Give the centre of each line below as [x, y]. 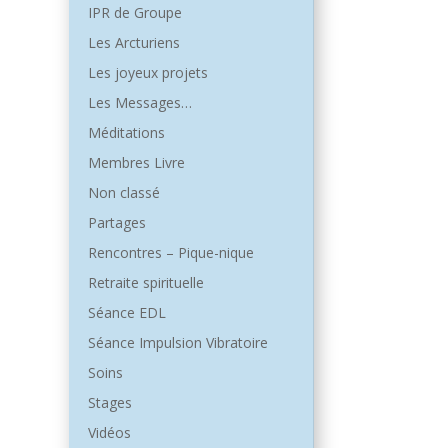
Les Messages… [139, 103]
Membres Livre [136, 163]
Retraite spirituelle [145, 283]
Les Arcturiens [133, 43]
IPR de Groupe [134, 13]
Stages [109, 403]
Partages [116, 223]
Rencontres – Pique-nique [170, 253]
